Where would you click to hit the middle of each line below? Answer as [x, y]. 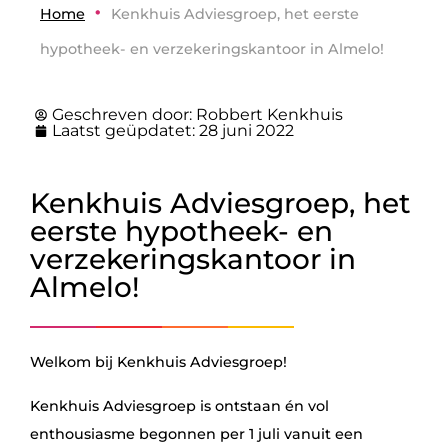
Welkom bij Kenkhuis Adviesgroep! [158, 362]
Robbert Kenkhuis [269, 114]
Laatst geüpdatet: [125, 130]
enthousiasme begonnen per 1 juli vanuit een [196, 434]
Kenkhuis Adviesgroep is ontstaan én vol [179, 406]
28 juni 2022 [246, 130]
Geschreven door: [124, 114]
